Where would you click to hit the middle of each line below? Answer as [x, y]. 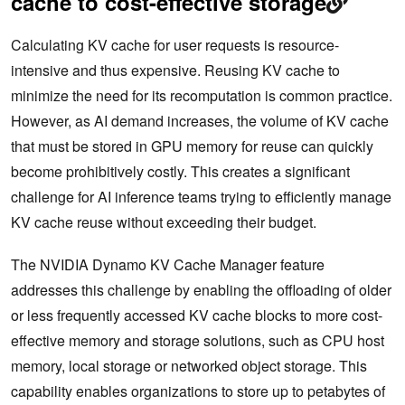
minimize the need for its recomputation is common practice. [202, 95]
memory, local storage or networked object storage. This [189, 365]
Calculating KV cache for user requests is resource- [175, 44]
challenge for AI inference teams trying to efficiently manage [201, 196]
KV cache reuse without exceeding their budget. [164, 221]
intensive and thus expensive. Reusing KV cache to [175, 70]
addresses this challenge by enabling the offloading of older [201, 289]
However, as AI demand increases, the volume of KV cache [200, 120]
